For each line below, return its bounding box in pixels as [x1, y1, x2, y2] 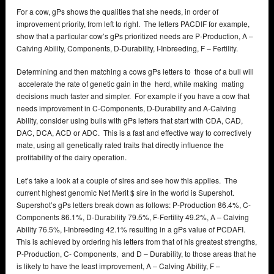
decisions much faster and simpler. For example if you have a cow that [17, 91, 250, 102]
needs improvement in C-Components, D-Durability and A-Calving [17, 103, 236, 114]
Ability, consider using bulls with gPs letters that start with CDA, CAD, [17, 115, 243, 126]
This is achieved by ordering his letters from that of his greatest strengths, [17, 236, 257, 247]
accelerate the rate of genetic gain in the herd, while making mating [17, 78, 244, 89]
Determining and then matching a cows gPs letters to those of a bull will [17, 66, 254, 77]
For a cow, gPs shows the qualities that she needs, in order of [17, 6, 218, 17]
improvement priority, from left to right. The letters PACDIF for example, [17, 18, 250, 29]
